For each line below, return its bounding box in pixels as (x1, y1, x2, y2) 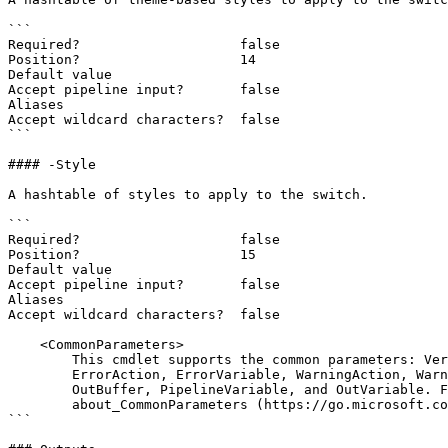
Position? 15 (8, 247, 256, 262)
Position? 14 (8, 52, 256, 67)
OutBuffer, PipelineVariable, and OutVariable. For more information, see (8, 382, 72, 397)
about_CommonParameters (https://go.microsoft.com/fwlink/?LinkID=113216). (8, 397, 72, 412)
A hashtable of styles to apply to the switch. (8, 187, 368, 202)
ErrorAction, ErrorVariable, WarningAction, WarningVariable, (8, 367, 72, 382)
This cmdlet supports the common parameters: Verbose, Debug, (8, 352, 72, 367)
